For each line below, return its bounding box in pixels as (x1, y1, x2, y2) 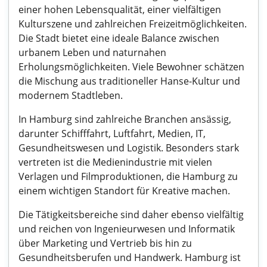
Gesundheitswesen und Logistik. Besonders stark (18, 141, 239, 154)
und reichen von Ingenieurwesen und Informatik (18, 222, 235, 235)
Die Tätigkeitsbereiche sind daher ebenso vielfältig (18, 208, 244, 221)
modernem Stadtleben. (18, 89, 123, 102)
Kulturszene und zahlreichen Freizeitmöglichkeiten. (18, 17, 247, 30)
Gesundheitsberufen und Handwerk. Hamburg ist (18, 251, 241, 264)
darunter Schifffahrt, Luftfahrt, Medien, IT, (18, 127, 206, 140)
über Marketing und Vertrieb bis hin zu (18, 237, 192, 250)
